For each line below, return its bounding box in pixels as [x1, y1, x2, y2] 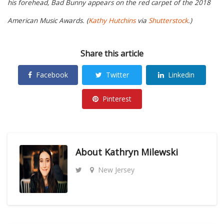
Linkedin [167, 70, 194, 79]
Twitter [105, 70, 129, 79]
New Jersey [98, 165, 134, 174]
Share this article [80, 48, 143, 59]
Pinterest [102, 94, 131, 103]
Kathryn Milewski [104, 146, 178, 158]
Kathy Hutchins [88, 16, 135, 25]
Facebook [36, 70, 68, 79]
